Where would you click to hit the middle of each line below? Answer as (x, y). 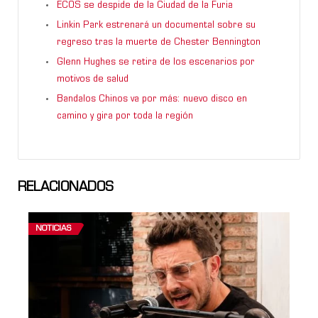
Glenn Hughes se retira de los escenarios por (156, 62)
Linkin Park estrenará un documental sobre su (156, 25)
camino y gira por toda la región (125, 116)
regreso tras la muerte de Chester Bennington (159, 42)
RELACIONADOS (66, 187)
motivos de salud (93, 79)
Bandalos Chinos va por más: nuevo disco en (152, 99)
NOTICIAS (53, 229)
